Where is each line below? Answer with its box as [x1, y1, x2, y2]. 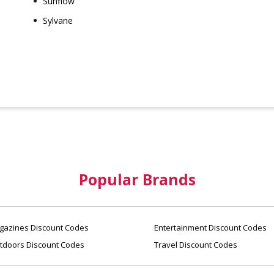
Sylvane [43, 15, 73, 26]
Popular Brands [78, 169, 196, 190]
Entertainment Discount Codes [152, 222, 267, 233]
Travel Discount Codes [152, 239, 237, 250]
